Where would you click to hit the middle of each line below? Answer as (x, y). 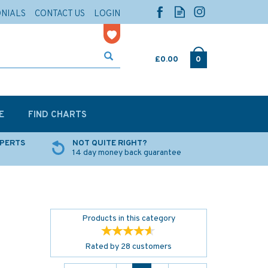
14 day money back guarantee (127, 153)
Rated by (103, 247)
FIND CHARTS (57, 115)
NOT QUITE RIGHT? (109, 143)
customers (151, 247)
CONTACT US (60, 14)
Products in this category (128, 219)
